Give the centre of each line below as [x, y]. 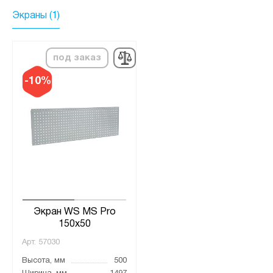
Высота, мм [44, 261]
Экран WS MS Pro [74, 212]
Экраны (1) [36, 16]
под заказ [77, 58]
